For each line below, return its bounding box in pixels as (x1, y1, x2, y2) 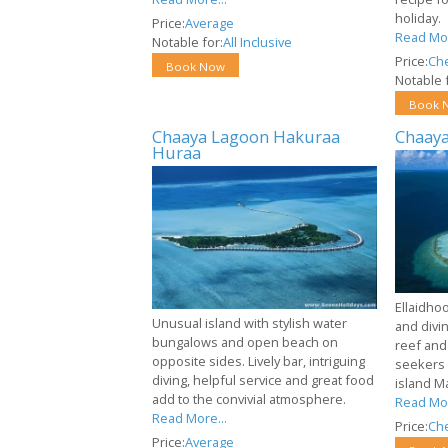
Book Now (166, 58, 225, 74)
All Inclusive (223, 32, 292, 51)
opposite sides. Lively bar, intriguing (152, 351, 365, 370)
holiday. (394, 8, 441, 27)
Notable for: (152, 32, 223, 51)
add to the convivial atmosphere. (152, 389, 346, 408)
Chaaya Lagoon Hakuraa (152, 124, 340, 148)
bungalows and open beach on (152, 332, 338, 351)
